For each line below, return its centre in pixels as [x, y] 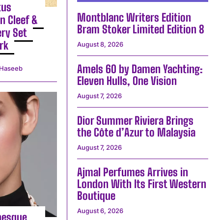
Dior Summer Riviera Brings [135, 121]
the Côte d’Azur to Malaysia [136, 133]
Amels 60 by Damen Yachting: [140, 69]
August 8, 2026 [100, 44]
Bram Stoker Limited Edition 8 [140, 29]
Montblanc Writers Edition [134, 18]
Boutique [96, 196]
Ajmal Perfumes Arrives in [132, 172]
